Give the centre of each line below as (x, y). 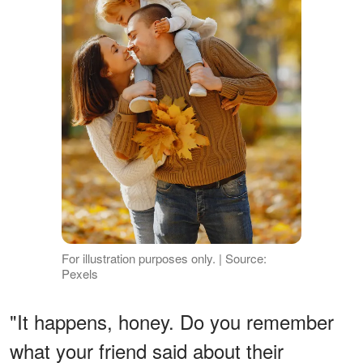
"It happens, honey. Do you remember (172, 322)
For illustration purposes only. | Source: (164, 258)
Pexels (79, 274)
